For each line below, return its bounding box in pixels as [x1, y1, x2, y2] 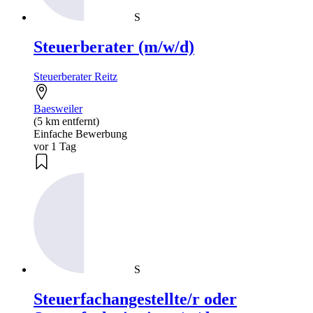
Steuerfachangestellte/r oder [34, 290, 237, 309]
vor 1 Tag [34, 140, 76, 153]
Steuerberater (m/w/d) [34, 38, 194, 57]
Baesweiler [34, 103, 82, 115]
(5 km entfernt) [34, 115, 99, 128]
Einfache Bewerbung [34, 128, 127, 140]
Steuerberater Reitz [34, 71, 117, 83]
